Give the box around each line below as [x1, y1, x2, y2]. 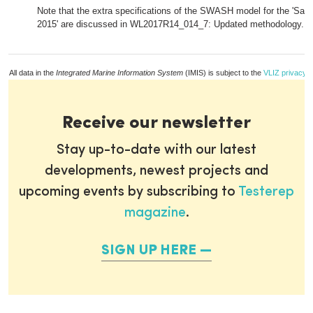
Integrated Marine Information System [56, 68, 183, 77]
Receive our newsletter [62, 115, 251, 132]
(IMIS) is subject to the [183, 68, 263, 77]
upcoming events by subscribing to [19, 185, 238, 199]
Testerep [238, 185, 294, 199]
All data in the [9, 68, 56, 77]
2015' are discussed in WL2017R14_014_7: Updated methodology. [37, 19, 304, 29]
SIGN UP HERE [101, 244, 196, 258]
